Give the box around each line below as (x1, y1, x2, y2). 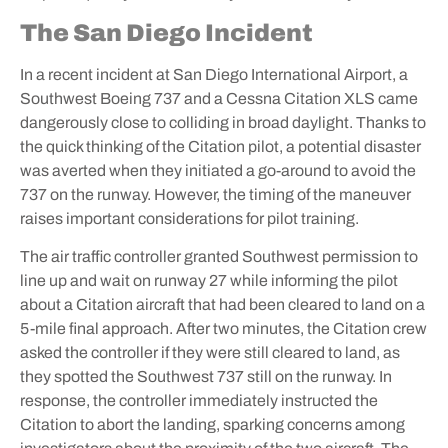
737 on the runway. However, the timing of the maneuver (20, 186, 411, 204)
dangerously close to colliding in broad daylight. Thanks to (20, 114, 426, 132)
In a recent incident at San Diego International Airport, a (20, 66, 408, 84)
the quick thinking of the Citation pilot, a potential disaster (20, 138, 421, 156)
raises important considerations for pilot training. (20, 210, 365, 228)
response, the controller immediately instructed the (20, 392, 378, 410)
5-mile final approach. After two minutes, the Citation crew (20, 320, 427, 338)
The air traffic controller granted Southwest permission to (20, 248, 418, 266)
